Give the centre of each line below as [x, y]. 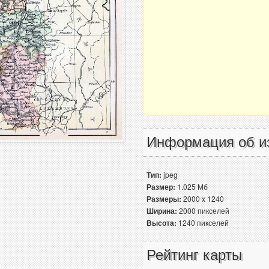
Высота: [162, 223]
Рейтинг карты [194, 255]
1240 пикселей [203, 222]
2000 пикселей [203, 210]
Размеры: [164, 199]
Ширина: [162, 211]
